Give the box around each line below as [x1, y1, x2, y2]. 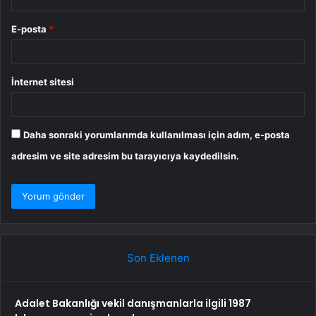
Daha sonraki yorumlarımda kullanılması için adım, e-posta [23, 128, 290, 140]
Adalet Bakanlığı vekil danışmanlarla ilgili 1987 [15, 296, 251, 310]
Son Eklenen [126, 250, 190, 265]
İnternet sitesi [11, 75, 74, 87]
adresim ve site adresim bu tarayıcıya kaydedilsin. [11, 150, 239, 162]
